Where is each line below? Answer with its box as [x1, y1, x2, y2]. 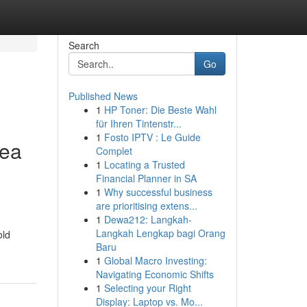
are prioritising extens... [95, 199, 197, 212]
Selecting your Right [103, 281, 191, 295]
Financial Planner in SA [95, 171, 197, 185]
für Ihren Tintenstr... [95, 116, 182, 130]
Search [68, 38, 99, 52]
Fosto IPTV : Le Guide [103, 130, 201, 144]
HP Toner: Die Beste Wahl [103, 103, 217, 116]
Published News [68, 89, 138, 103]
